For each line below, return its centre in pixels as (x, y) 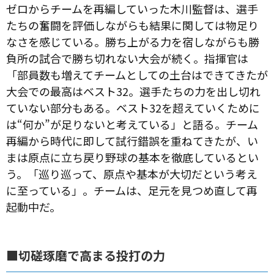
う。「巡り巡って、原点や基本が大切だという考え (132, 173)
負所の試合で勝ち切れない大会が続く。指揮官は (127, 58)
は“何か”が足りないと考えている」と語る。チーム (132, 124)
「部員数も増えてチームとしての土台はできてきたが (137, 74)
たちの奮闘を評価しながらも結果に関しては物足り (132, 25)
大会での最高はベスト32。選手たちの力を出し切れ (133, 91)
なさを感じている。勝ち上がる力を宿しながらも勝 (133, 41)
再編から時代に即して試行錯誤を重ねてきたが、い (132, 140)
